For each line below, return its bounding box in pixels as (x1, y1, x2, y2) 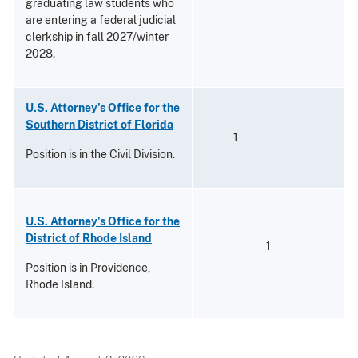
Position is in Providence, (26, 261, 150, 274)
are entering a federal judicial (26, 13, 176, 26)
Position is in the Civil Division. (26, 147, 175, 161)
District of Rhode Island (26, 231, 152, 245)
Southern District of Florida (26, 117, 173, 131)
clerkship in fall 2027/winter (26, 30, 169, 43)
